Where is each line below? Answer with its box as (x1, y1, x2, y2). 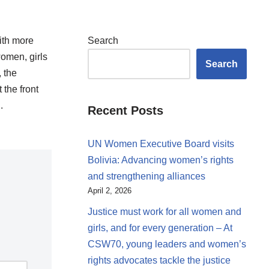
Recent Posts (88, 104, 163, 117)
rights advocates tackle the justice (88, 255, 231, 265)
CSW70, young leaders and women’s (88, 239, 246, 249)
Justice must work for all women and (88, 207, 241, 217)
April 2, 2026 (88, 186, 131, 195)
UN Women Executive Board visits (88, 139, 234, 149)
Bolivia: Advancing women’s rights (88, 155, 234, 165)
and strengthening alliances (88, 171, 205, 181)
